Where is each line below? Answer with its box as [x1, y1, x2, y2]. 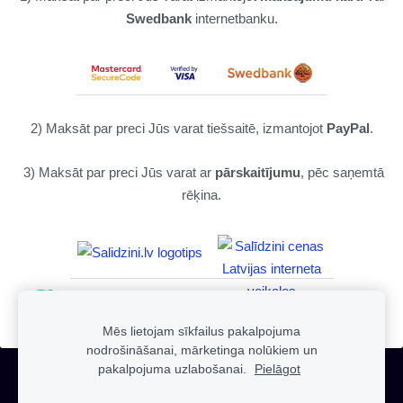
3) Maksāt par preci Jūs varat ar [19, 164, 215, 180]
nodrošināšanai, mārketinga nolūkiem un [85, 344, 318, 357]
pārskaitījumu [214, 164, 300, 180]
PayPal [326, 120, 370, 136]
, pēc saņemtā [300, 164, 384, 180]
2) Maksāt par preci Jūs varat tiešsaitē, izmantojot [30, 120, 327, 136]
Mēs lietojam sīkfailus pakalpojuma [103, 325, 300, 338]
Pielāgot [255, 363, 300, 376]
